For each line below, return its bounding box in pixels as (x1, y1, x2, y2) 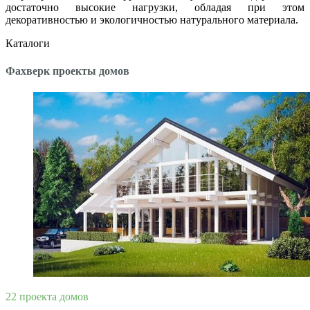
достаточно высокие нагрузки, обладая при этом (6, 1, 304, 14)
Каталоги (6, 37, 50, 50)
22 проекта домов (6, 290, 89, 302)
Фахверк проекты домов (6, 64, 129, 77)
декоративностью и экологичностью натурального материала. (6, 14, 298, 26)
